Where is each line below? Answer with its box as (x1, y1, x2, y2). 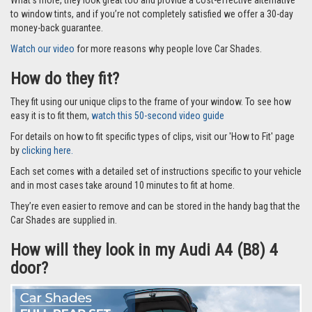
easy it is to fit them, (10, 109, 91, 121)
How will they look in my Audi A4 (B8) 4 (10, 240, 278, 260)
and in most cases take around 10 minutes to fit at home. (10, 179, 235, 191)
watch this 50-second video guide (91, 109, 224, 121)
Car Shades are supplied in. (10, 214, 117, 226)
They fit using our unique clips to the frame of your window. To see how (10, 95, 291, 107)
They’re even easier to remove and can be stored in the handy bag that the (10, 200, 300, 212)
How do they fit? (10, 68, 119, 88)
